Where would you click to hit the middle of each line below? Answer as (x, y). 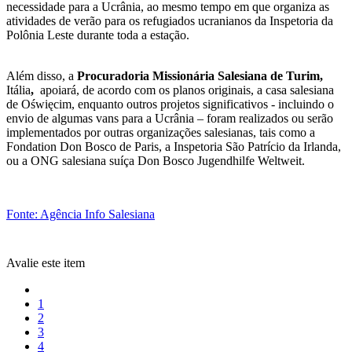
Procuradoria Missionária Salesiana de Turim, (200, 76)
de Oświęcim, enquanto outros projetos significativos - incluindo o (170, 104)
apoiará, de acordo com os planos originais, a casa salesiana (185, 90)
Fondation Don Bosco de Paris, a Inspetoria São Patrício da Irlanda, (174, 147)
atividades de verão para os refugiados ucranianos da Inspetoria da (170, 21)
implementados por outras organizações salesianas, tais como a (161, 133)
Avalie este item (46, 263)
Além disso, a (42, 76)
